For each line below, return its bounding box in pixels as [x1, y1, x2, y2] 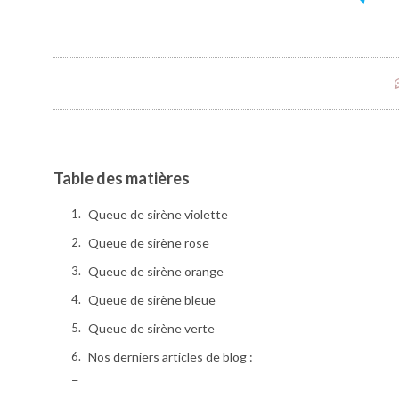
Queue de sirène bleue [88, 292, 216, 308]
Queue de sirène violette [88, 207, 231, 223]
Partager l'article [88, 378, 180, 394]
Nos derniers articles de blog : [88, 349, 253, 365]
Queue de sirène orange [88, 264, 224, 280]
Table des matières [53, 168, 190, 189]
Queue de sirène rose [88, 235, 209, 251]
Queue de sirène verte [88, 321, 215, 337]
